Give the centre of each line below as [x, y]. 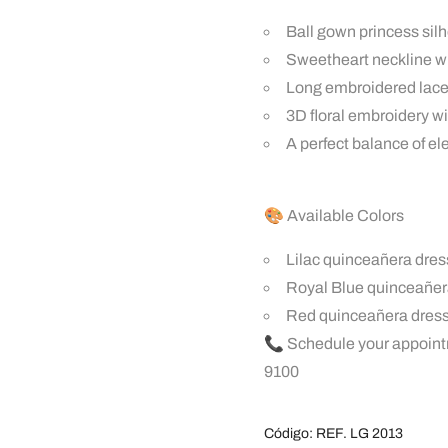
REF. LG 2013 [359, 433]
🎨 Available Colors [334, 215]
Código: [290, 433]
